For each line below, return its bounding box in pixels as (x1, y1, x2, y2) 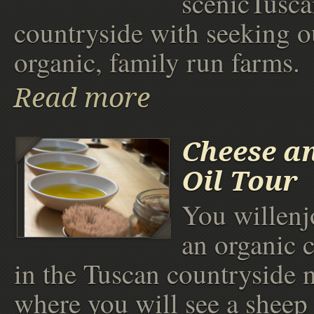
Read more (14, 82, 150, 114)
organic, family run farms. (14, 43, 300, 81)
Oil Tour (182, 165, 298, 198)
